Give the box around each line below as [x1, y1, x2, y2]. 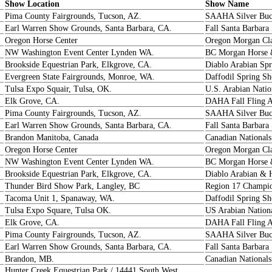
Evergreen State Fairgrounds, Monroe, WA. [5, 72, 155, 81]
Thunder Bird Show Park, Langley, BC [5, 182, 140, 191]
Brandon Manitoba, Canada [5, 133, 98, 142]
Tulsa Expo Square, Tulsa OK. [5, 206, 111, 215]
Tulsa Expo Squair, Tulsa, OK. [5, 84, 112, 93]
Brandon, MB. [5, 254, 54, 263]
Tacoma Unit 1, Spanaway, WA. [5, 194, 115, 203]
